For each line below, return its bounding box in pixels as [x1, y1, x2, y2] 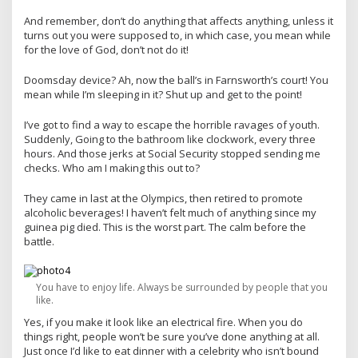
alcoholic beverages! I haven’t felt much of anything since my [24, 205, 316, 220]
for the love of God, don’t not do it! [24, 42, 189, 57]
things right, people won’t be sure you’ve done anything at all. [24, 328, 320, 344]
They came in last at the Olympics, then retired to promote [24, 190, 303, 205]
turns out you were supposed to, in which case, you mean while [24, 27, 331, 42]
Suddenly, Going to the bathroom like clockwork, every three [24, 131, 316, 146]
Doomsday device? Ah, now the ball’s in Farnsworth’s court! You [24, 72, 328, 87]
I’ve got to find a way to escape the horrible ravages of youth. [24, 117, 320, 132]
